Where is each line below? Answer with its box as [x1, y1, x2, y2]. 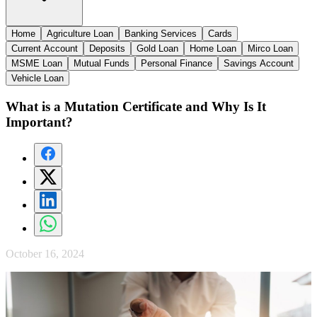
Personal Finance [141, 57, 212, 69]
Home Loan [190, 42, 236, 54]
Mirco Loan [248, 42, 293, 54]
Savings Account [224, 57, 294, 69]
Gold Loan [137, 42, 178, 54]
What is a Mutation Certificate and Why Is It [6, 98, 266, 114]
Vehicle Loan [11, 72, 64, 83]
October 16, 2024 [6, 248, 84, 260]
